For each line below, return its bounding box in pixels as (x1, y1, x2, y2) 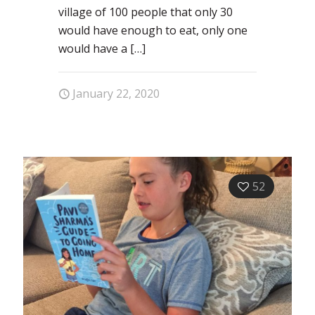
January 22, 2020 (72, 85, 160, 101)
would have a (58, 40, 127, 56)
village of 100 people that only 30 (58, 4, 233, 20)
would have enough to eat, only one (58, 22, 247, 38)
